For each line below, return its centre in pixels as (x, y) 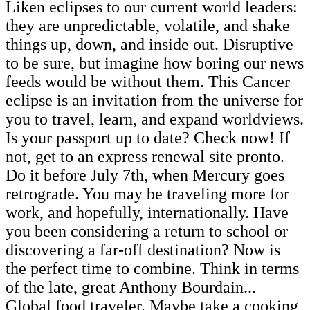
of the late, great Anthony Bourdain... (131, 287)
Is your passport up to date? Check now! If (148, 137)
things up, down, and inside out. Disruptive (149, 44)
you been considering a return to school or (147, 231)
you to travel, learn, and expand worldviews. (155, 119)
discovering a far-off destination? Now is (143, 249)
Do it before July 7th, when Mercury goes (145, 175)
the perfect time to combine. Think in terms (152, 268)
